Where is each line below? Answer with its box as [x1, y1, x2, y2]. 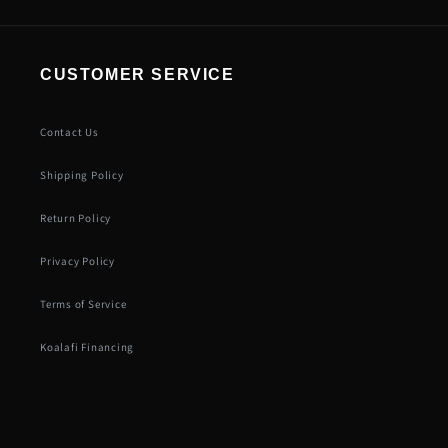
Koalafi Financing [40, 339, 135, 354]
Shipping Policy [40, 167, 124, 182]
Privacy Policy [40, 253, 115, 268]
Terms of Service [40, 296, 127, 311]
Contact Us [40, 124, 99, 139]
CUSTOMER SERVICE [40, 65, 235, 83]
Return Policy [40, 210, 112, 225]
